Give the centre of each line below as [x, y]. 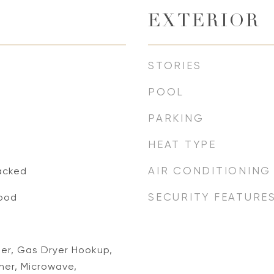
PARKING [176, 118]
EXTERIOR [204, 22]
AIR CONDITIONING [209, 171]
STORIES [175, 65]
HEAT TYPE [182, 144]
